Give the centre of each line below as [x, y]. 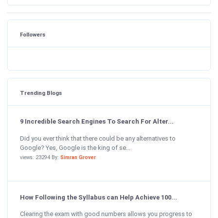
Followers [33, 35]
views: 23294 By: [40, 157]
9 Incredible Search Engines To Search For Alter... [97, 121]
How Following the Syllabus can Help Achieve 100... [99, 197]
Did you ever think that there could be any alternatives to [98, 138]
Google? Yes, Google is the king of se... [75, 147]
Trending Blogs [41, 93]
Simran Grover [78, 157]
